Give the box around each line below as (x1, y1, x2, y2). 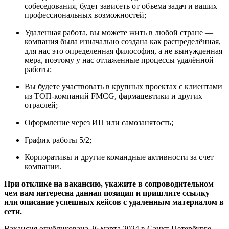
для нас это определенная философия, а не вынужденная (25, 46, 222, 55)
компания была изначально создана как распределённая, (25, 37, 221, 46)
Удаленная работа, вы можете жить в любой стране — (25, 28, 213, 37)
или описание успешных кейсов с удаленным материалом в (4, 197, 224, 207)
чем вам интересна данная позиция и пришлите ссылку (4, 188, 210, 197)
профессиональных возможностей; (25, 10, 146, 19)
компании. (25, 162, 61, 171)
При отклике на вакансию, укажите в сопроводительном (4, 179, 214, 188)
